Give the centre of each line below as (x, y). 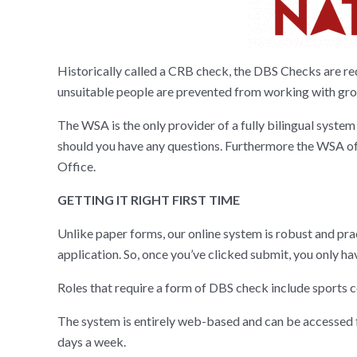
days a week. (92, 342)
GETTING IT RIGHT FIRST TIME (149, 200)
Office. (76, 167)
